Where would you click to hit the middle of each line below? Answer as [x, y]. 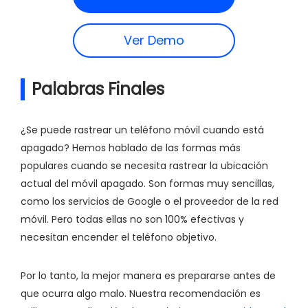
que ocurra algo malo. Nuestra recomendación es [141, 293]
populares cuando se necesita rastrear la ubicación [144, 165]
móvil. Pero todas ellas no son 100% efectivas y [132, 219]
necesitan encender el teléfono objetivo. [119, 237]
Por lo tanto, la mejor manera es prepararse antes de [148, 275]
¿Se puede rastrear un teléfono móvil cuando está [142, 130]
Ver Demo [154, 40]
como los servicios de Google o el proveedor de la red [150, 201]
